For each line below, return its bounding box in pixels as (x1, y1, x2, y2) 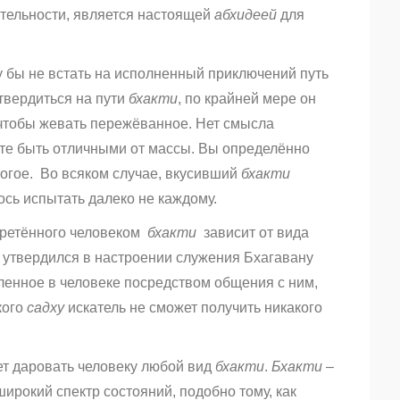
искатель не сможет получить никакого (64, 300, 322, 316)
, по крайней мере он (178, 91, 316, 107)
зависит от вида (196, 225, 309, 241)
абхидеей (214, 7, 277, 23)
